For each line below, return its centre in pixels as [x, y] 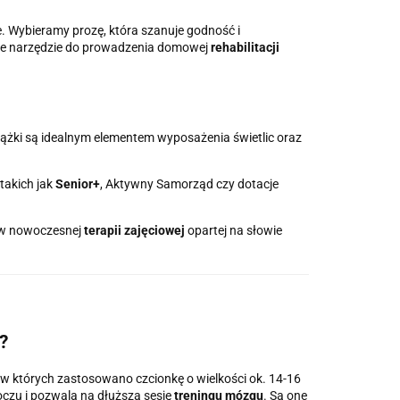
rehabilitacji [245, 47]
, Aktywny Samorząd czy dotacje [189, 184]
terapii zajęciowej [134, 231]
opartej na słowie [234, 231]
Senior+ [77, 184]
